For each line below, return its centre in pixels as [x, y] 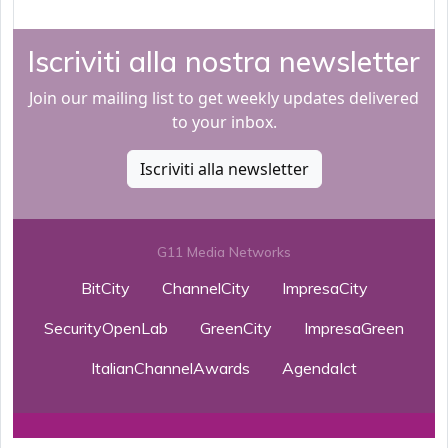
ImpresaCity [324, 288]
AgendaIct [319, 368]
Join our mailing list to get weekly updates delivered [224, 98]
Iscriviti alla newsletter [224, 169]
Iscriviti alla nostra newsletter [224, 61]
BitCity [105, 288]
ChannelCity [205, 288]
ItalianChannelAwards [170, 368]
